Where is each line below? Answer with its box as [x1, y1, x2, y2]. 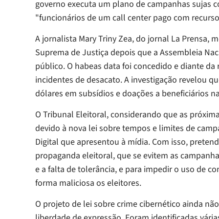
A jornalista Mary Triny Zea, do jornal [35, 33, 171, 45]
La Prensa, [171, 33, 211, 45]
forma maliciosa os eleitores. [35, 177, 141, 190]
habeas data [75, 60, 122, 73]
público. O [35, 60, 75, 73]
